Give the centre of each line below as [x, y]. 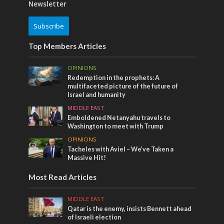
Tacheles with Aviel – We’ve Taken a [121, 149]
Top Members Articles [67, 46]
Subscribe [48, 26]
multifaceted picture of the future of [123, 86]
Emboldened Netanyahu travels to [119, 118]
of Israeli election [94, 217]
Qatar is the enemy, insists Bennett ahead [130, 209]
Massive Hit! [87, 158]
